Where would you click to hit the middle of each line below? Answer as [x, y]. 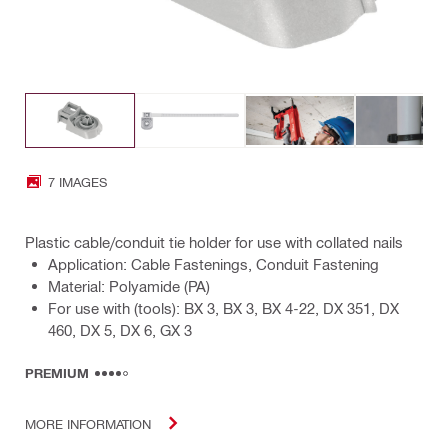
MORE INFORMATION [88, 423]
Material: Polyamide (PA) [129, 286]
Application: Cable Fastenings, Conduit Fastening [213, 264]
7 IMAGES [77, 181]
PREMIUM [57, 373]
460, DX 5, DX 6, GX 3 [120, 330]
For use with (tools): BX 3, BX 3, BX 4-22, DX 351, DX [223, 308]
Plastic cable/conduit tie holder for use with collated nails [214, 242]
